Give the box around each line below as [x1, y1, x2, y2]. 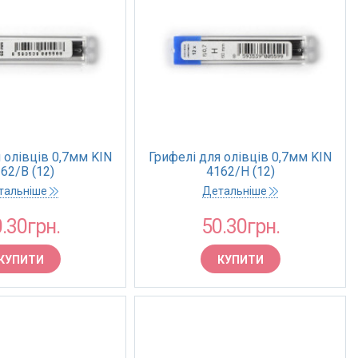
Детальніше [202, 185, 269, 197]
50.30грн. [201, 215, 280, 238]
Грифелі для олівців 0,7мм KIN [149, 149, 332, 165]
